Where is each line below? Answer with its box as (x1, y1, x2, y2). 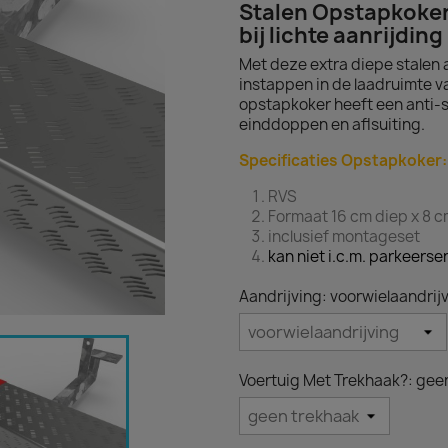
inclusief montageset (268, 226, 420, 247)
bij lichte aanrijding (239, 21, 443, 50)
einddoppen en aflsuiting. (239, 114, 428, 135)
